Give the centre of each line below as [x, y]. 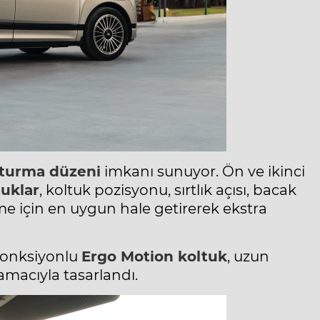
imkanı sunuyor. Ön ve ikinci [203, 172]
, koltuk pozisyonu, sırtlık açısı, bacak [168, 190]
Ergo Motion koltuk [154, 257]
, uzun [248, 257]
